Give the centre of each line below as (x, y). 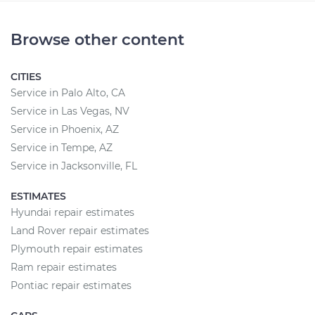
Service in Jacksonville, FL (74, 166)
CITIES (26, 77)
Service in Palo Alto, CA (68, 93)
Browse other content (97, 40)
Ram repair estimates (64, 267)
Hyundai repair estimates (72, 212)
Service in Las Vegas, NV (70, 111)
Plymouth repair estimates (77, 249)
